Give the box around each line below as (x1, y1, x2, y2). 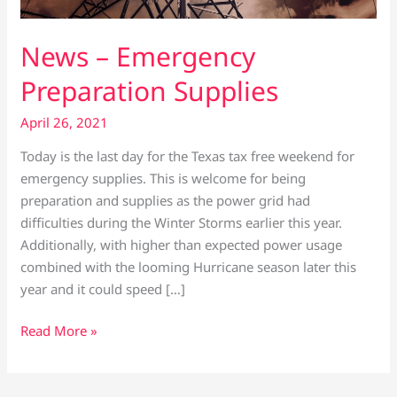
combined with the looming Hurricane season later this (20, 257, 357, 276)
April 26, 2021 (20, 113, 109, 131)
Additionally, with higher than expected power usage (20, 235, 343, 253)
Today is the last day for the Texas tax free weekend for (20, 146, 355, 165)
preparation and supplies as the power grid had (20, 191, 311, 209)
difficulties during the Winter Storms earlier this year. (20, 213, 343, 231)
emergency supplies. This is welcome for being (20, 168, 307, 187)
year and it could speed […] (20, 279, 186, 298)
